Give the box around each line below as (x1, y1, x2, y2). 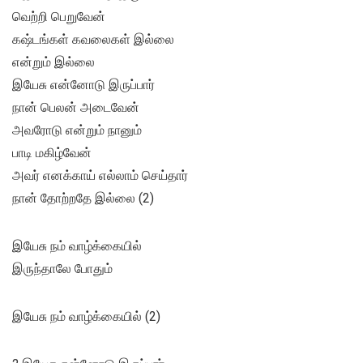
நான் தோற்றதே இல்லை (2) (12, 190, 154, 207)
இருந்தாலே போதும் (12, 261, 113, 277)
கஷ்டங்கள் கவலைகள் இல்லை (12, 32, 174, 48)
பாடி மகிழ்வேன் (12, 145, 92, 161)
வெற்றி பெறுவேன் (12, 9, 105, 25)
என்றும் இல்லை (12, 54, 95, 70)
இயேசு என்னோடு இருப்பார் (12, 77, 155, 93)
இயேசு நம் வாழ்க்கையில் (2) (12, 309, 160, 325)
